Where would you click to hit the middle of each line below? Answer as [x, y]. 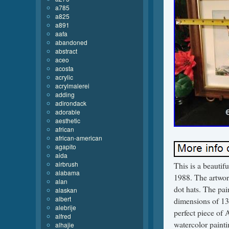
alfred [63, 216]
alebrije [66, 207]
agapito [66, 146]
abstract [66, 51]
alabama [67, 173]
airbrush [67, 164]
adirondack [71, 103]
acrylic [64, 77]
